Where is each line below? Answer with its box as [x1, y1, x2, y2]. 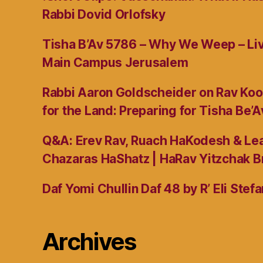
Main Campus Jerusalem [42, 55, 188, 70]
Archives [42, 227, 136, 256]
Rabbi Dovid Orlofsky [42, 6, 166, 22]
